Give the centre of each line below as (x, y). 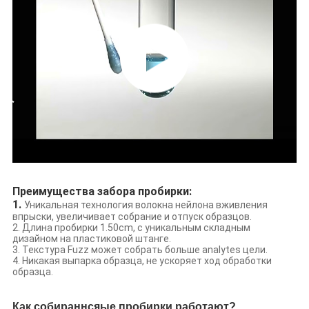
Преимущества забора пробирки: (102, 192)
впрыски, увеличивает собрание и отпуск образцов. (132, 217)
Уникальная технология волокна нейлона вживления (146, 205)
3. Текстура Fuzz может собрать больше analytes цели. (140, 250)
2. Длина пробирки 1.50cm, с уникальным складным (131, 228)
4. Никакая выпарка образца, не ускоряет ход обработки (142, 261)
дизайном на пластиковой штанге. (91, 239)
